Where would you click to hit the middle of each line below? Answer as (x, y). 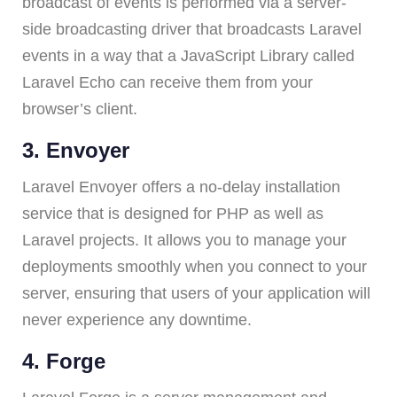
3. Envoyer (76, 151)
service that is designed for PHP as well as (173, 214)
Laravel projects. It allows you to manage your (184, 241)
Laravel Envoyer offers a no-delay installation (181, 187)
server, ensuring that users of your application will (196, 294)
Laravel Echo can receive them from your (167, 83)
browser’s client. (80, 109)
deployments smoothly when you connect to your (195, 267)
